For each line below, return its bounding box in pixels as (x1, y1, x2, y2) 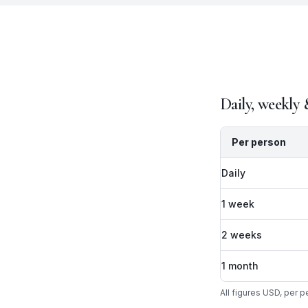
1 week (221, 198, 254, 210)
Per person (232, 136, 286, 148)
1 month (221, 260, 258, 272)
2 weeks (221, 229, 262, 241)
